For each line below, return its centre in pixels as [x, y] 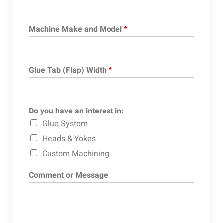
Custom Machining [75, 154]
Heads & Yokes [69, 139]
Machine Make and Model [76, 29]
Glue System [65, 124]
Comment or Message [68, 175]
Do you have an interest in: [76, 111]
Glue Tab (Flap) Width [68, 70]
